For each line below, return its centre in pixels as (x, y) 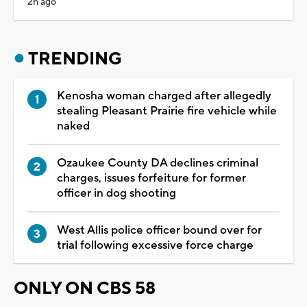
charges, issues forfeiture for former (151, 178)
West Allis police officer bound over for (159, 230)
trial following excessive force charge (155, 245)
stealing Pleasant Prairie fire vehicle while (167, 111)
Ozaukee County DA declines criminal (158, 163)
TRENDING (75, 59)
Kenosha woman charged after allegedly (164, 96)
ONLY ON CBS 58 (85, 288)
